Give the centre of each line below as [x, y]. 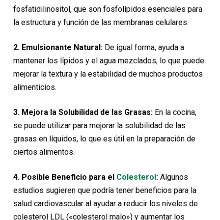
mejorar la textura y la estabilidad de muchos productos [108, 74]
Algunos [173, 177]
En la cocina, [174, 112]
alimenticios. [35, 87]
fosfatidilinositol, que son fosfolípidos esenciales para [108, 9]
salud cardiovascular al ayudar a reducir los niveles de [105, 204]
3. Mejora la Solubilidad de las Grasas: [83, 112]
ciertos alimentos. [44, 152]
